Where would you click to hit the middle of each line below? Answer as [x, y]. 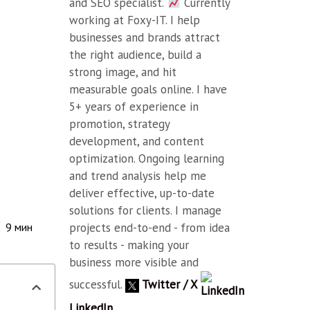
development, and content [137, 141]
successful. [98, 284]
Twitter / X [170, 284]
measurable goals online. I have [148, 89]
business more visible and [134, 262]
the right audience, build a [136, 55]
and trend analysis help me [138, 176]
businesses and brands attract [145, 37]
